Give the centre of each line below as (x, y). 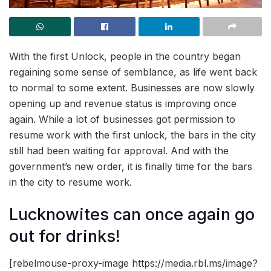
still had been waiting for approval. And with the (119, 150)
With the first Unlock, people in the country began (125, 56)
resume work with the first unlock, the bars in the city (132, 135)
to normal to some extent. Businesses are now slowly (132, 87)
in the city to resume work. (70, 182)
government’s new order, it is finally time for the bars (131, 166)
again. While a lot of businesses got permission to (122, 119)
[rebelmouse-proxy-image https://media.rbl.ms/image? (133, 263)
